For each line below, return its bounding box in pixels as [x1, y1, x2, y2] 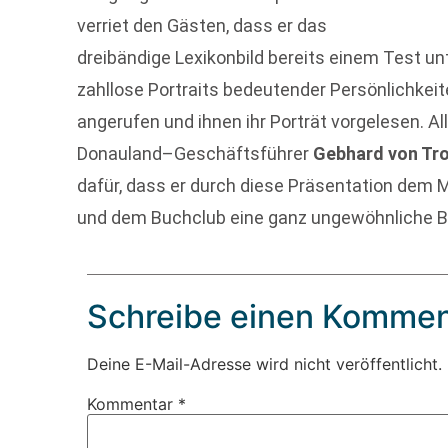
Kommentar [87, 393, 179, 414]
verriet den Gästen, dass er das [77, 15, 328, 37]
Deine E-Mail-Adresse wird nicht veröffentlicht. [87, 353, 443, 374]
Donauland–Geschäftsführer [77, 143, 314, 165]
